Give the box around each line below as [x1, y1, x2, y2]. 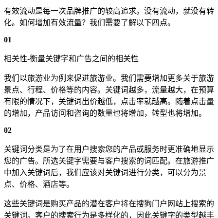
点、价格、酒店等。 [4, 180, 74, 188]
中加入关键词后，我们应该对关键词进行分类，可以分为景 [4, 168, 206, 177]
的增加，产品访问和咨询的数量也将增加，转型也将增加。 [4, 109, 206, 117]
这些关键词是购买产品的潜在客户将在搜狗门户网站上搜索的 [4, 199, 214, 208]
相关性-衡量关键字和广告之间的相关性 [4, 54, 139, 63]
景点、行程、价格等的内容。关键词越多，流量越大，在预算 [4, 85, 214, 94]
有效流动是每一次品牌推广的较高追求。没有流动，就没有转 [4, 6, 214, 15]
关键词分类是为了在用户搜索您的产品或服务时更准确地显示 [4, 145, 214, 153]
